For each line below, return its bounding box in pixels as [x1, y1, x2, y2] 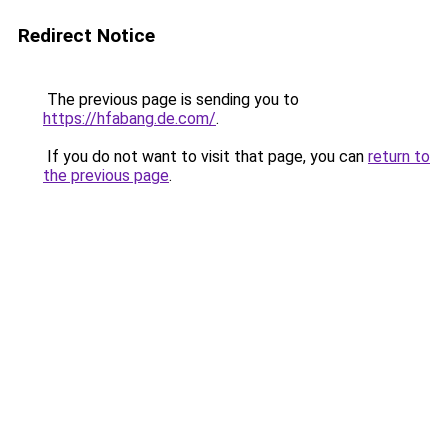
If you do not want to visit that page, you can [43, 147, 368, 166]
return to [368, 147, 430, 166]
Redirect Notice [18, 24, 155, 47]
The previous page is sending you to [43, 90, 299, 109]
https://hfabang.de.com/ [43, 109, 216, 128]
